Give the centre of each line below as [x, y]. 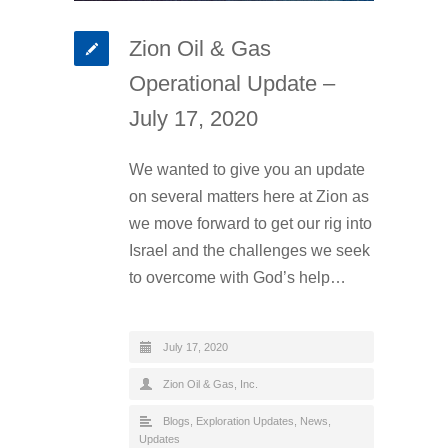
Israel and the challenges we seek [249, 251]
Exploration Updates [245, 421]
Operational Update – [232, 84]
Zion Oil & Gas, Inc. [210, 384]
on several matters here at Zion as [249, 197]
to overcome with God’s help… [237, 278]
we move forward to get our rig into [250, 224]
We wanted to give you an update [247, 170]
